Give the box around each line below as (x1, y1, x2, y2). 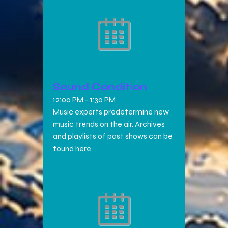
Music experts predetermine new (53, 107, 169, 117)
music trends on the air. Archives (53, 119, 165, 129)
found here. (53, 144, 93, 154)
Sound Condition (53, 80, 147, 93)
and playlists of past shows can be (53, 131, 173, 141)
